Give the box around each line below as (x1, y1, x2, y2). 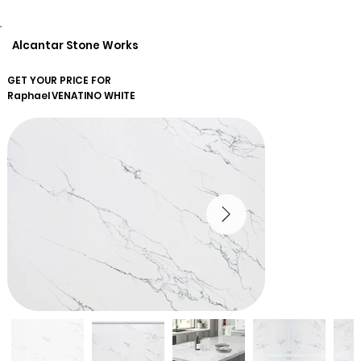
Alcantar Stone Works (11, 37, 139, 53)
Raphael (6, 89, 50, 102)
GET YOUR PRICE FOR (6, 74, 111, 88)
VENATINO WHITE (51, 89, 135, 102)
